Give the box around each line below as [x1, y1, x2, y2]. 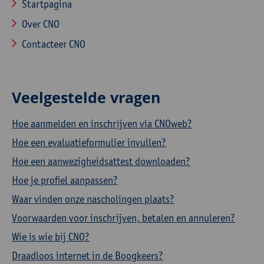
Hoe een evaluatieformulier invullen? [12, 136, 166, 148]
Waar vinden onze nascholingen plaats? [12, 193, 174, 205]
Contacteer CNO [22, 38, 85, 50]
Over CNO [22, 18, 60, 30]
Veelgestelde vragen [12, 87, 160, 107]
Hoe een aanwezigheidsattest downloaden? [12, 155, 190, 167]
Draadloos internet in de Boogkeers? [12, 249, 163, 262]
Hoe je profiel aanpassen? [12, 174, 118, 186]
